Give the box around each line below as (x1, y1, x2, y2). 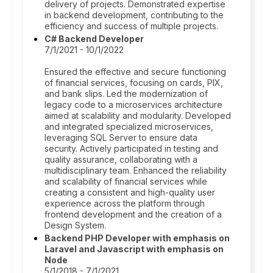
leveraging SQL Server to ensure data (44, 132, 197, 143)
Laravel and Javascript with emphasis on (44, 244, 224, 254)
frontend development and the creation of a (44, 209, 222, 219)
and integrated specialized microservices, (44, 121, 213, 132)
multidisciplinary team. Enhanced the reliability (44, 165, 227, 175)
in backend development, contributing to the (44, 10, 224, 20)
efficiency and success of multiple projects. (44, 21, 218, 31)
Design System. (44, 220, 106, 230)
